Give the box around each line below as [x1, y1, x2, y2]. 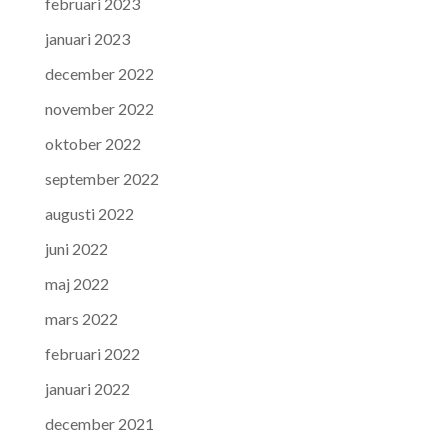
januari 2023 [44, 28, 130, 48]
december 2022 [44, 63, 154, 83]
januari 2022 [44, 378, 130, 398]
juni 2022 [44, 238, 108, 258]
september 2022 [44, 168, 159, 188]
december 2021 [44, 413, 154, 433]
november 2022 [44, 98, 154, 118]
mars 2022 [44, 308, 118, 328]
